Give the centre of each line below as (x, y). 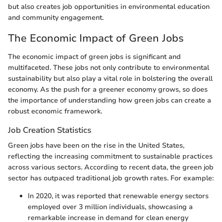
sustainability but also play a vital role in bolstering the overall (110, 79)
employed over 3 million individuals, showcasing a (110, 207)
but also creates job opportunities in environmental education (109, 6)
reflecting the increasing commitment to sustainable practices (110, 157)
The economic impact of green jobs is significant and (94, 57)
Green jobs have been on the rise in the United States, (96, 146)
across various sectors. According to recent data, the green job (111, 167)
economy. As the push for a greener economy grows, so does (108, 90)
